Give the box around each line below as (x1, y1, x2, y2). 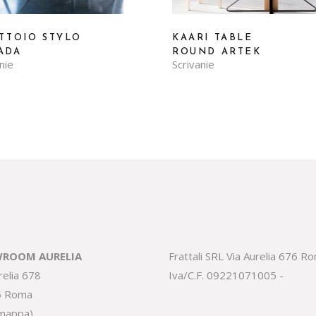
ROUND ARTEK (172, 47, 262, 56)
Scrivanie (172, 56, 214, 71)
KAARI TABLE (172, 32, 253, 42)
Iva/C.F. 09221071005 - (169, 267, 284, 282)
